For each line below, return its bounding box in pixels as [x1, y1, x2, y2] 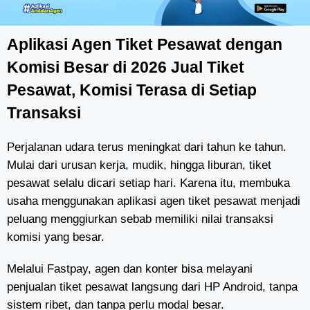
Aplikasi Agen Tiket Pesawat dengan [7, 35, 282, 54]
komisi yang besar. [7, 230, 104, 244]
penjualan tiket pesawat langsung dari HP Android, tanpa [7, 280, 298, 294]
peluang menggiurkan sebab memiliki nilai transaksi [7, 212, 273, 226]
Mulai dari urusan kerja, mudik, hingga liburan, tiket [7, 158, 271, 172]
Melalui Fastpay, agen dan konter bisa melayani [7, 262, 253, 276]
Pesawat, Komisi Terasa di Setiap [7, 81, 257, 100]
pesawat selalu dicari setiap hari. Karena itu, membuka [7, 176, 290, 190]
